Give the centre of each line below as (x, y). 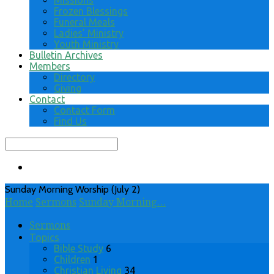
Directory (74, 77)
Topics (44, 237)
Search (20, 143)
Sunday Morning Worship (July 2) (72, 189)
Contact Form (84, 110)
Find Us (70, 121)
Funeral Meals (84, 22)
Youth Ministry (86, 44)
